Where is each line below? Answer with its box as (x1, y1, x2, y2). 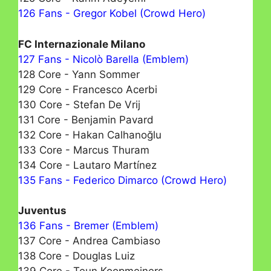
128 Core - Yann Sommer (18, 68, 140, 80)
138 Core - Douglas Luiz (18, 250, 135, 263)
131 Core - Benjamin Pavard (18, 113, 154, 126)
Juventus (18, 204, 67, 217)
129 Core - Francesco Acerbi (18, 83, 157, 96)
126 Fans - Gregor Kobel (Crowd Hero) (18, 7, 206, 20)
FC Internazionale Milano (18, 38, 145, 50)
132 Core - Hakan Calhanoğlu (18, 128, 162, 141)
